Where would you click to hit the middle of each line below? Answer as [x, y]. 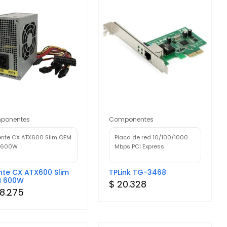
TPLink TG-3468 [138, 172]
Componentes [131, 119]
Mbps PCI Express [140, 146]
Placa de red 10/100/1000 [152, 137]
